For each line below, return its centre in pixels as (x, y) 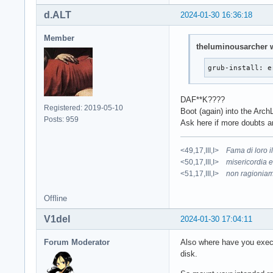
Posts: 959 (61, 120)
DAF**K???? (203, 100)
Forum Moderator (77, 243)
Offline (55, 199)
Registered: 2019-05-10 (83, 108)
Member (59, 38)
